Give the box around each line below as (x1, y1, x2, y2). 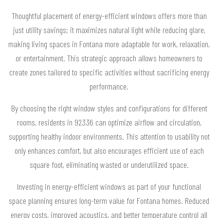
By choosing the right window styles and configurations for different (11, 102, 207, 113)
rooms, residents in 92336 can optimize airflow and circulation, (17, 116, 201, 127)
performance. (90, 80, 128, 91)
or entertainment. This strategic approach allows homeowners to (16, 52, 202, 63)
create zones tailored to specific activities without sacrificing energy (9, 66, 209, 77)
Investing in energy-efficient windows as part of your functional (17, 181, 201, 192)
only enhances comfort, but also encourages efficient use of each (14, 145, 204, 156)
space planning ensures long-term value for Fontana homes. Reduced (9, 195, 209, 206)
